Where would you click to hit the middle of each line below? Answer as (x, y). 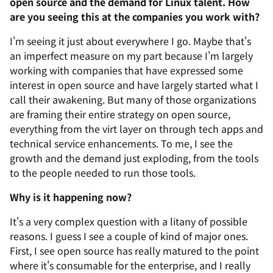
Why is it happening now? (71, 197)
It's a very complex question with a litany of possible (129, 221)
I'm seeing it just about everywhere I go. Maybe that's (130, 41)
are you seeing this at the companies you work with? (135, 16)
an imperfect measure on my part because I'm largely (131, 55)
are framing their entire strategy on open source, (120, 114)
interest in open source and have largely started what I (134, 85)
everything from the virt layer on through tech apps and (136, 129)
